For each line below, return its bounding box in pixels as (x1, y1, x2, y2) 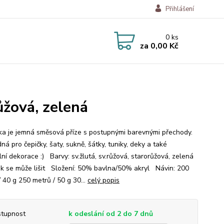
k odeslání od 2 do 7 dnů (68, 209, 153, 218)
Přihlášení (165, 4, 194, 13)
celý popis (87, 175, 119, 185)
